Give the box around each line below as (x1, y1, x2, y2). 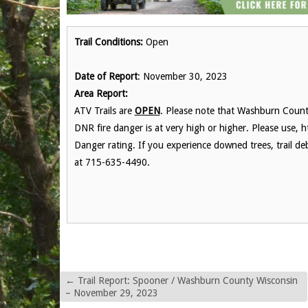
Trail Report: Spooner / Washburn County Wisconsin (74, 275, 298, 286)
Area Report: (74, 88, 128, 99)
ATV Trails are (74, 105, 135, 116)
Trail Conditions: (74, 36, 143, 47)
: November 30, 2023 (137, 71, 228, 82)
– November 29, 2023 (65, 287, 158, 298)
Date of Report (74, 71, 137, 82)
